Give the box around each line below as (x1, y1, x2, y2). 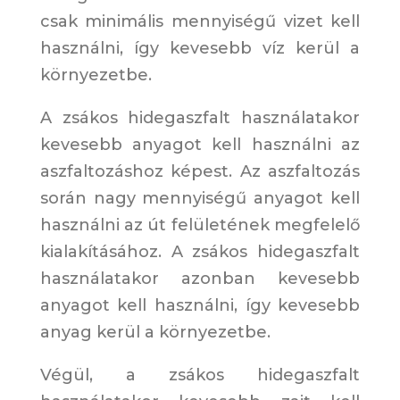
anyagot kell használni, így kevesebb (39, 296, 361, 316)
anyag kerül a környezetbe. (39, 322, 271, 343)
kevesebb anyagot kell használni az (39, 135, 361, 155)
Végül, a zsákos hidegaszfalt (39, 365, 361, 386)
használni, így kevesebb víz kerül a (39, 38, 361, 59)
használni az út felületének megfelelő (39, 215, 361, 236)
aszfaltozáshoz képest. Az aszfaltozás (39, 162, 361, 182)
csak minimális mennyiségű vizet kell (39, 12, 361, 32)
